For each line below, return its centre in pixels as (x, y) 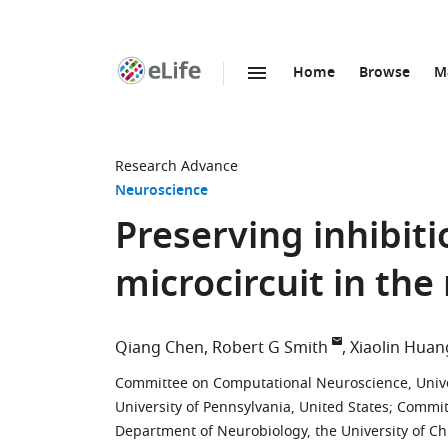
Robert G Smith (270, 348)
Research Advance (176, 166)
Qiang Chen (159, 348)
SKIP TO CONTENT (231, 94)
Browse (384, 73)
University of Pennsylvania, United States (252, 407)
